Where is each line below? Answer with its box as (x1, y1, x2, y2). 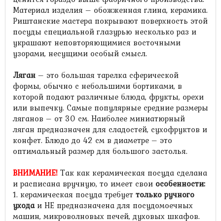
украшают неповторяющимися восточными (13, 37, 181, 48)
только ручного (136, 188, 194, 200)
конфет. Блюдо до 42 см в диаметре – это (13, 134, 172, 146)
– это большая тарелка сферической (36, 69, 179, 81)
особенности (153, 178, 204, 189)
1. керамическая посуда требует (13, 188, 136, 200)
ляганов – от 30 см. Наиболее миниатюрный (13, 112, 185, 124)
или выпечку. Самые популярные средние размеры (13, 102, 208, 113)
